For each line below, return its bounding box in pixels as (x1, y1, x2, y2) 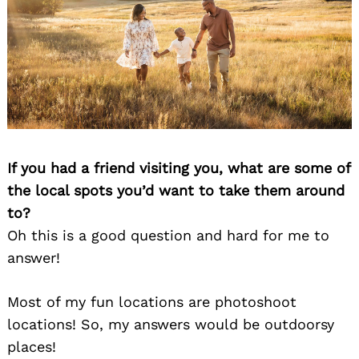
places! (7, 337, 56, 355)
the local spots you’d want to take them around (7, 181, 345, 199)
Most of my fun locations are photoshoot (7, 292, 296, 310)
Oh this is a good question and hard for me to (7, 226, 329, 244)
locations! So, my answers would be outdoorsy (7, 315, 334, 333)
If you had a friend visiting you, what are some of (7, 159, 350, 176)
